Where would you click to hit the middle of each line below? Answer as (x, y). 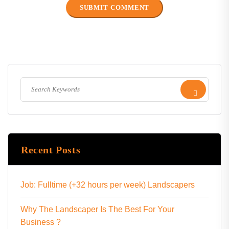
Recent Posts (51, 150)
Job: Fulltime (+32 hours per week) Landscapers (108, 185)
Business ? (41, 222)
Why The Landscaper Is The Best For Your (97, 209)
